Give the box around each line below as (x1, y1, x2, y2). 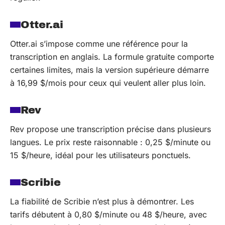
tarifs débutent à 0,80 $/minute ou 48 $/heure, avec (10, 209, 207, 219)
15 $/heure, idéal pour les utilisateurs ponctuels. (10, 150, 191, 160)
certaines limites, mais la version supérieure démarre (10, 65, 209, 75)
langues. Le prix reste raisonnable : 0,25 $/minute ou (10, 137, 210, 147)
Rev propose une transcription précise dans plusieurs (10, 124, 211, 134)
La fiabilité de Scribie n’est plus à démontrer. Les (10, 196, 194, 206)
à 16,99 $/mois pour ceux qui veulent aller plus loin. (10, 78, 206, 88)
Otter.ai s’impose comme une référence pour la (10, 39, 188, 49)
